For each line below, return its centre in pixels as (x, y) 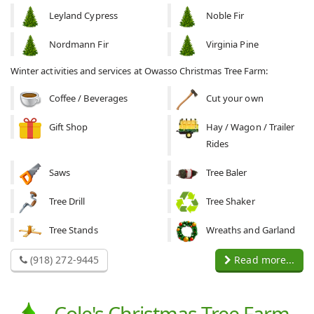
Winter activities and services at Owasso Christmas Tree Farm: (139, 71)
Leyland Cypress (83, 16)
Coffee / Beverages (88, 98)
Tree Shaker (231, 202)
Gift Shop (69, 127)
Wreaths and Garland (251, 230)
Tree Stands (74, 230)
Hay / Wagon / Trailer (251, 127)
